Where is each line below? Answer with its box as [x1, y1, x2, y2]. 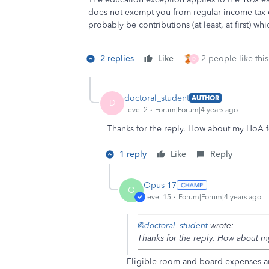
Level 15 [144, 192, 171, 201]
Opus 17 [144, 180, 177, 190]
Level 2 [124, 105, 148, 114]
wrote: [208, 220, 234, 231]
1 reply [119, 149, 147, 159]
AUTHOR [192, 94, 219, 102]
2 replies [100, 53, 134, 64]
